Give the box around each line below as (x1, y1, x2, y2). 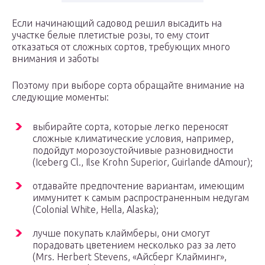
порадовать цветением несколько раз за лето (33, 240, 236, 251)
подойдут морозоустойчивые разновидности (33, 145, 233, 156)
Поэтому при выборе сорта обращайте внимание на (12, 80, 244, 91)
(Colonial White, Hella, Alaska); (33, 204, 159, 215)
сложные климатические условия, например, (33, 133, 234, 144)
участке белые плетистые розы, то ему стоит (12, 30, 209, 41)
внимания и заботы (12, 53, 99, 64)
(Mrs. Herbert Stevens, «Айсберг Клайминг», (33, 251, 227, 263)
